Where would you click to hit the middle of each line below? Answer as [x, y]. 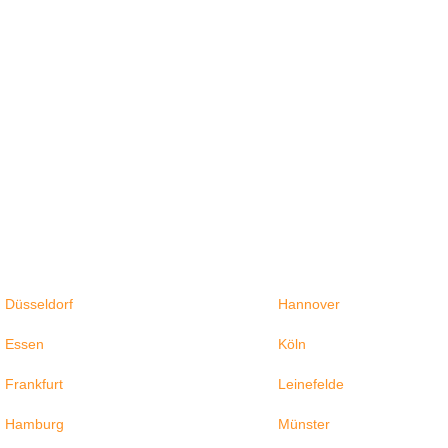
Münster [303, 423]
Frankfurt [34, 383]
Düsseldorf [39, 303]
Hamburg [35, 423]
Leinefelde [310, 383]
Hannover [308, 303]
